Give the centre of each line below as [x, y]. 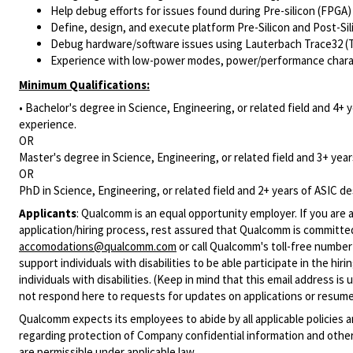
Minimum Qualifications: [84, 85]
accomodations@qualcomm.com [98, 246]
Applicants [48, 213]
